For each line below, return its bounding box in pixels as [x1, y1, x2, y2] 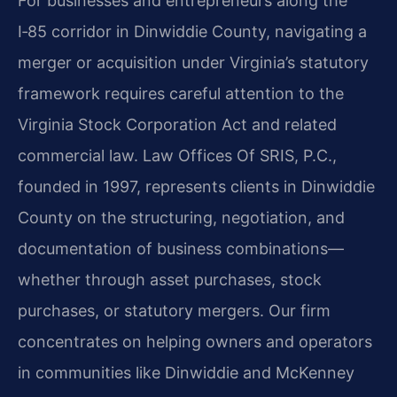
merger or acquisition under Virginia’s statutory [18, 52, 369, 72]
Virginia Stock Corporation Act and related [18, 114, 337, 134]
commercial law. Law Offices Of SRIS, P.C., [18, 145, 337, 165]
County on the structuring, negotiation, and [18, 207, 345, 227]
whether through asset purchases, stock [18, 269, 322, 289]
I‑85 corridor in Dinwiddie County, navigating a [18, 21, 367, 41]
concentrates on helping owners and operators [18, 331, 372, 351]
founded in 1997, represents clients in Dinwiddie [18, 176, 375, 196]
